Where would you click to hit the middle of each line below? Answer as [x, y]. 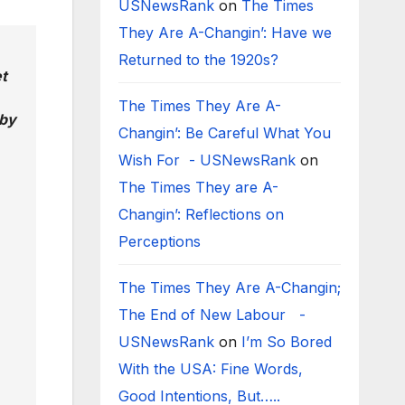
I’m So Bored [286, 342]
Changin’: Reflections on [201, 214]
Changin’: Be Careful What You [224, 133]
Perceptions [161, 241]
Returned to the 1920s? [202, 60]
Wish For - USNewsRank [207, 160]
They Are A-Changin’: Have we [225, 33]
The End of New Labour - [212, 315]
